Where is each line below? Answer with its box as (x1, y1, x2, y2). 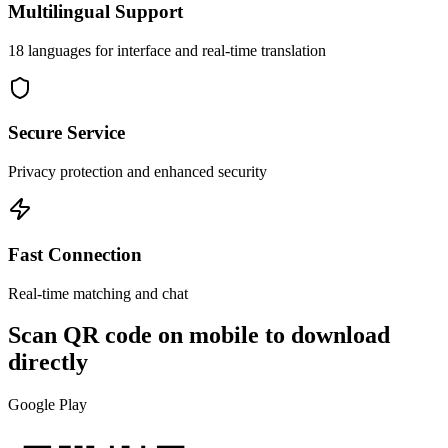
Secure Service (8, 122, 125, 144)
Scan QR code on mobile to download (8, 322, 390, 349)
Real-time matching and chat (8, 284, 188, 302)
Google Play (8, 396, 87, 414)
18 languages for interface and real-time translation (8, 41, 326, 59)
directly (8, 349, 88, 376)
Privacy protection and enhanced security (8, 163, 267, 181)
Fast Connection (8, 243, 142, 265)
